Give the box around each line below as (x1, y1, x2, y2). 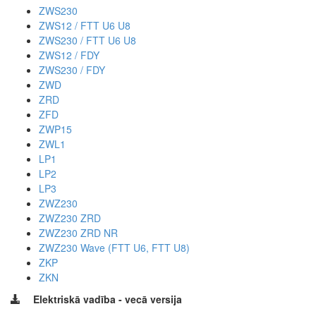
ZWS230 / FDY (39, 62, 105, 77)
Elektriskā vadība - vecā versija (33, 291, 182, 306)
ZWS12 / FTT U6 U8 (39, 18, 130, 32)
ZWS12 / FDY (39, 47, 99, 62)
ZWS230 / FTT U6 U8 (39, 32, 136, 47)
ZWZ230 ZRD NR (39, 225, 118, 240)
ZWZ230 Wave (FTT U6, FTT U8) (39, 240, 190, 255)
